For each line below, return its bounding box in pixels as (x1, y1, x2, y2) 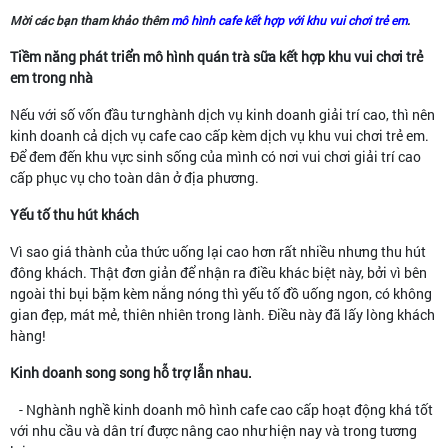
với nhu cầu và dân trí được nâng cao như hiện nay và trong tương (10, 420, 417, 440)
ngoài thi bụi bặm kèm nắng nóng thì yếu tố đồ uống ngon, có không (10, 283, 432, 303)
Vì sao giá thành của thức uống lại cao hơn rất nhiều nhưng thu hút (10, 241, 426, 261)
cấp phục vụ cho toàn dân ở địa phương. (10, 167, 259, 187)
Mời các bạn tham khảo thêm (10, 11, 171, 28)
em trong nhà (10, 67, 93, 87)
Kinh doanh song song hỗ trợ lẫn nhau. (10, 362, 252, 382)
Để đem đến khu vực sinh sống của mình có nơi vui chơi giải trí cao (10, 146, 421, 166)
